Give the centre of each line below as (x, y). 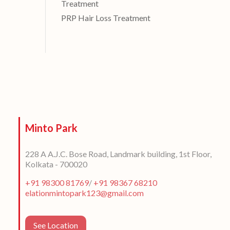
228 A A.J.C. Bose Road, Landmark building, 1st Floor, (118, 154)
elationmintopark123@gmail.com (84, 193)
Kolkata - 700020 (56, 164)
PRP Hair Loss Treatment (106, 17)
